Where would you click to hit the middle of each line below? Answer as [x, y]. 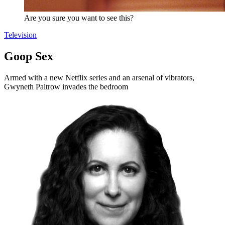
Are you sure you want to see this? [79, 18]
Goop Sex [29, 56]
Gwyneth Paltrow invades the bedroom [66, 86]
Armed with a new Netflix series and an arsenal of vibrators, [99, 77]
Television [20, 35]
